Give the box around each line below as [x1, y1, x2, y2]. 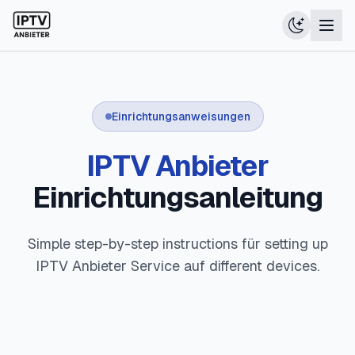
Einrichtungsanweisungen [111, 109, 250, 124]
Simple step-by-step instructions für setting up [27, 235, 328, 253]
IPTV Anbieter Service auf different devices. [36, 257, 319, 275]
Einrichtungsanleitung [32, 179, 323, 216]
